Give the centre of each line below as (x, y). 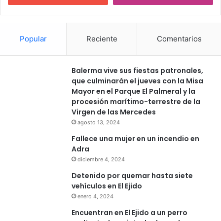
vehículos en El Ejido (107, 186)
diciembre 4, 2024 (101, 159)
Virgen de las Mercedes (114, 112)
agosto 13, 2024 (99, 122)
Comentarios (179, 38)
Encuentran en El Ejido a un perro (129, 212)
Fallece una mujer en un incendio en (135, 138)
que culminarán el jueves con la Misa (137, 81)
